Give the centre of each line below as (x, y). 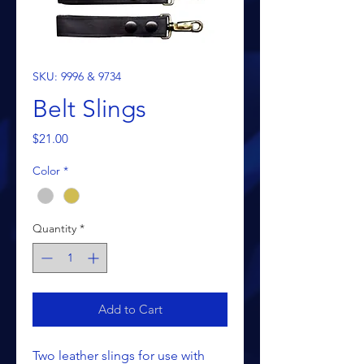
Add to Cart (130, 309)
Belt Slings (89, 109)
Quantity (54, 228)
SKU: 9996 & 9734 (77, 77)
